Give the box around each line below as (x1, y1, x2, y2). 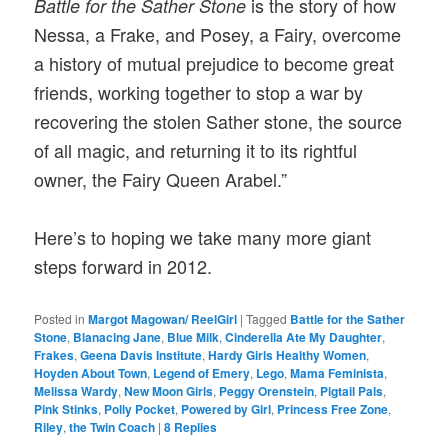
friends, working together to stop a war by (34, 78, 364, 105)
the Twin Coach (69, 418, 156, 437)
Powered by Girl (181, 400, 272, 419)
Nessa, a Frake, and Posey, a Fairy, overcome (34, 20, 402, 47)
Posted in (34, 310, 86, 328)
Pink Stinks (34, 400, 99, 419)
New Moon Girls (124, 382, 214, 401)
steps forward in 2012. (34, 253, 213, 280)
